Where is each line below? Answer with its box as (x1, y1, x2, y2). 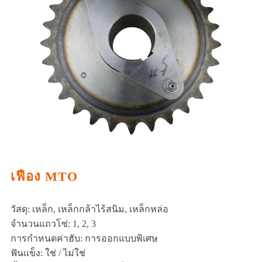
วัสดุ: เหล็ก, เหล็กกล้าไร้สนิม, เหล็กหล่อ (11, 204, 168, 214)
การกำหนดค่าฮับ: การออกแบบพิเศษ (11, 233, 158, 243)
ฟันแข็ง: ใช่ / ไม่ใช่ (11, 247, 85, 258)
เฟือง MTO (11, 168, 78, 184)
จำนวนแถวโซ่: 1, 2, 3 (11, 218, 96, 229)
